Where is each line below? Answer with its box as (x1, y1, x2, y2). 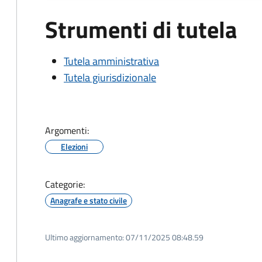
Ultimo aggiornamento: (45, 231, 124, 243)
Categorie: (45, 177, 85, 191)
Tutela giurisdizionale (64, 70, 156, 85)
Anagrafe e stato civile (50, 194, 127, 206)
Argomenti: (45, 123, 89, 137)
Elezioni (61, 140, 88, 153)
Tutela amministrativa (64, 53, 159, 69)
